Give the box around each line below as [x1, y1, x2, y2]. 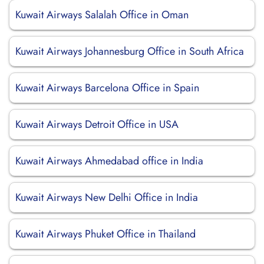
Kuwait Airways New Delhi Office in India [15, 190, 198, 205]
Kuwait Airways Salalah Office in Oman [15, 7, 189, 22]
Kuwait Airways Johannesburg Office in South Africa [15, 44, 244, 59]
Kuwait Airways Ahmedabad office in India [15, 153, 203, 169]
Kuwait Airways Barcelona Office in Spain [15, 80, 199, 95]
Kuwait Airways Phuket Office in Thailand [15, 226, 196, 242]
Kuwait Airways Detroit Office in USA [15, 117, 179, 132]
